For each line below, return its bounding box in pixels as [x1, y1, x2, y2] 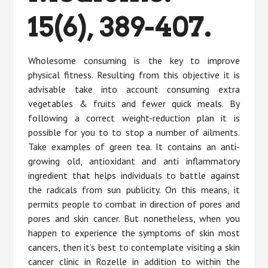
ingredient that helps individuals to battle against [28, 169, 240, 182]
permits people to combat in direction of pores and [28, 198, 240, 211]
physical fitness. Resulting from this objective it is [28, 69, 240, 81]
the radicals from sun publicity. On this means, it [28, 184, 240, 196]
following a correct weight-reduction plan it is [28, 112, 240, 124]
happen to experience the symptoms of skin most [28, 227, 240, 239]
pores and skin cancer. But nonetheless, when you [28, 212, 240, 225]
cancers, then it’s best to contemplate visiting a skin [28, 241, 240, 254]
